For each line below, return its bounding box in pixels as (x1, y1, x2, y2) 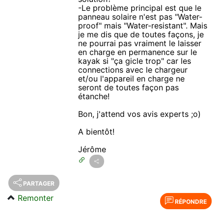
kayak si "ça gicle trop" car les (78, 55, 192, 66)
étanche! (78, 91, 110, 101)
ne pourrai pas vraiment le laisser (78, 38, 202, 48)
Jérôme (78, 144, 107, 154)
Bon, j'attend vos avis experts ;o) (78, 109, 201, 119)
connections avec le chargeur (78, 64, 188, 75)
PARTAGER (23, 179, 55, 187)
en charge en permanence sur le (78, 47, 197, 57)
